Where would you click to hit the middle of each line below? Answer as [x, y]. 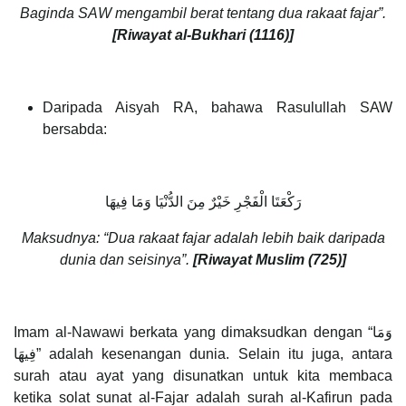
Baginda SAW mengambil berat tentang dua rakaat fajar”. [203, 14]
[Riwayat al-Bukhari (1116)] [203, 35]
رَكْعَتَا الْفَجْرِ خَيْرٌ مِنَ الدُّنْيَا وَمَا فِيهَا [203, 202]
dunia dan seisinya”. [126, 260]
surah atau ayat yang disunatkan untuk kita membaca [203, 376]
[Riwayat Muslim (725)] [270, 260]
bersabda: [75, 130]
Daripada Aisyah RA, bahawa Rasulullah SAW [217, 108]
